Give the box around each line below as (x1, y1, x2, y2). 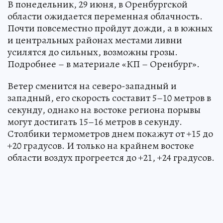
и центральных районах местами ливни (7, 33, 182, 47)
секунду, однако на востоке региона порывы (7, 103, 201, 116)
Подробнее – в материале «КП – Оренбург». (7, 57, 200, 71)
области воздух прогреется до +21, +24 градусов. (7, 150, 215, 164)
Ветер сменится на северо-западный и (7, 79, 177, 93)
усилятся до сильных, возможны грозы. (7, 45, 178, 59)
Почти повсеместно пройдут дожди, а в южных (7, 21, 213, 35)
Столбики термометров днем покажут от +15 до (7, 126, 213, 140)
